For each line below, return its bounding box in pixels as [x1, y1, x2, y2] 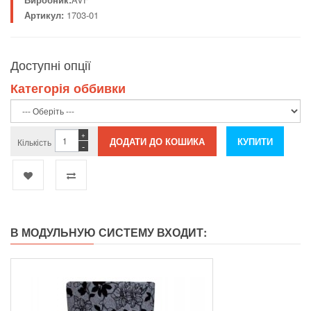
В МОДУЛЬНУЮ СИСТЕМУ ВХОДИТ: [10, 224, 207, 240]
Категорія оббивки [10, 78, 126, 97]
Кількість [17, 135, 51, 148]
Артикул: [24, 8, 64, 22]
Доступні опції [10, 55, 91, 74]
